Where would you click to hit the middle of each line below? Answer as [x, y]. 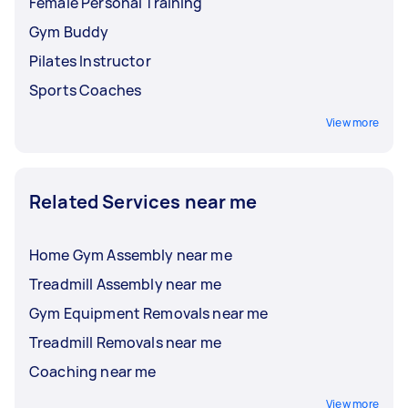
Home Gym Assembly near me [131, 255]
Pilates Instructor [90, 61]
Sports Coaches [86, 90]
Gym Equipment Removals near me [149, 313]
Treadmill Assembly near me [125, 284]
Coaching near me [93, 371]
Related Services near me [143, 201]
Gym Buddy [69, 31]
